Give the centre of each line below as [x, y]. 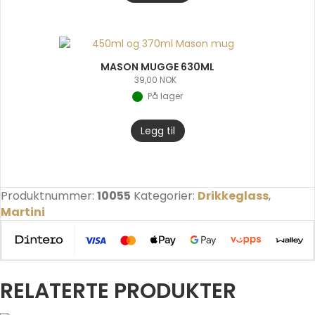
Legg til [157, 130]
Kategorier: [166, 195]
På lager [165, 96]
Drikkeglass [233, 195]
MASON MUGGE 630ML [157, 66]
